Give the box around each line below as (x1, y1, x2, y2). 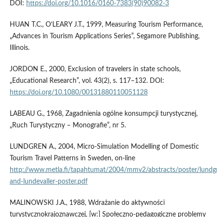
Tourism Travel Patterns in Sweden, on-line (9, 155, 135, 162)
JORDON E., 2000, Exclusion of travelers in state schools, (9, 66, 181, 73)
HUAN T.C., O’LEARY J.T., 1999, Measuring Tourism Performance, (9, 21, 203, 29)
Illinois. (9, 45, 30, 52)
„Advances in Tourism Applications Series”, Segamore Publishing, (9, 33, 200, 40)
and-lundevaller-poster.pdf (9, 178, 88, 186)
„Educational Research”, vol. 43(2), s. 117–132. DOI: (9, 77, 164, 85)
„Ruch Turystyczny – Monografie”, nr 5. (9, 122, 126, 129)
